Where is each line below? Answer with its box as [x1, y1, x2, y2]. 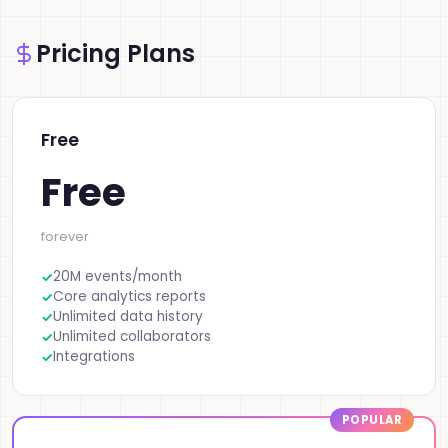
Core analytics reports [53, 287, 206, 306]
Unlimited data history [53, 307, 203, 326]
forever [41, 228, 89, 245]
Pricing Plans [36, 37, 195, 70]
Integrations [53, 347, 135, 366]
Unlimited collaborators [53, 327, 211, 346]
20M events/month [53, 267, 182, 286]
